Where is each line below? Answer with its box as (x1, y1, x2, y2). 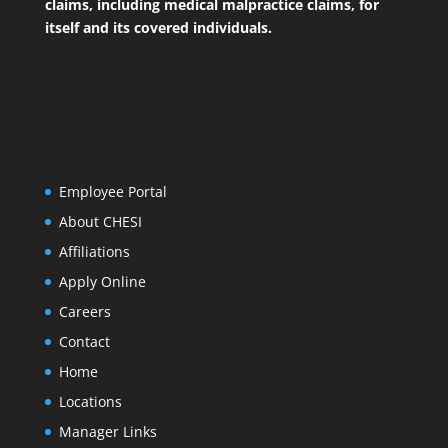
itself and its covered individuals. (44, 18, 272, 37)
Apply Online (58, 272, 146, 292)
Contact (58, 332, 110, 352)
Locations (58, 392, 122, 412)
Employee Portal (58, 182, 167, 202)
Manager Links (58, 422, 157, 442)
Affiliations (58, 242, 130, 262)
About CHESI (58, 212, 142, 232)
